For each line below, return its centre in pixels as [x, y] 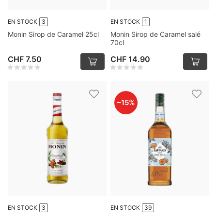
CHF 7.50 [25, 59]
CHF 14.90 [130, 59]
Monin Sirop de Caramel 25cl [53, 34]
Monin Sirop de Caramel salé [155, 34]
